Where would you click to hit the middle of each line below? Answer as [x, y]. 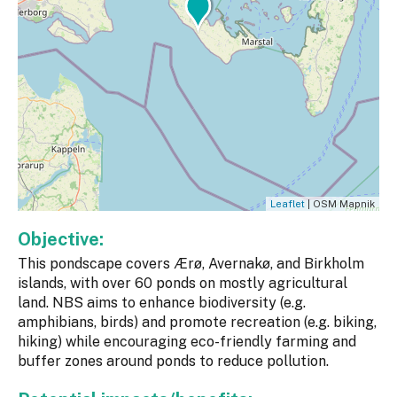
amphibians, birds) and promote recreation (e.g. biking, [197, 323]
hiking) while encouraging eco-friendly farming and [187, 342]
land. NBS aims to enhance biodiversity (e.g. [162, 303]
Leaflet [288, 204]
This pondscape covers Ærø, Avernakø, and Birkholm [191, 264]
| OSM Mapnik [340, 204]
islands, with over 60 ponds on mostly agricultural [183, 284]
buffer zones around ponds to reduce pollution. [173, 362]
